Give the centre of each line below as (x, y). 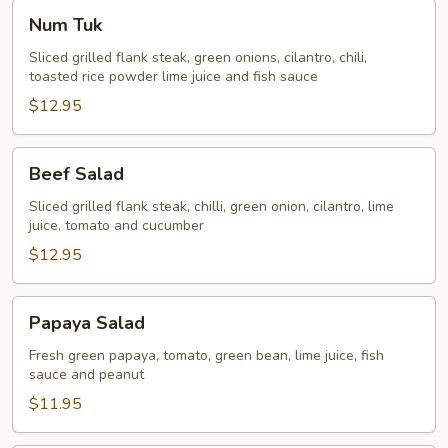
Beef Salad (76, 174)
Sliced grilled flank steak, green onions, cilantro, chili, (198, 57)
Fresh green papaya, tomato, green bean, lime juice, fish (206, 355)
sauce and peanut (86, 374)
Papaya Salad (87, 323)
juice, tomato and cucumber (116, 225)
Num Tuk (65, 25)
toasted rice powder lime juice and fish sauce (173, 76)
